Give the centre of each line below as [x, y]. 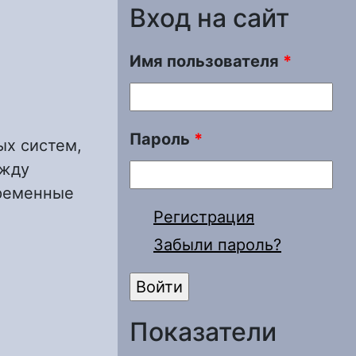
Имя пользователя [206, 61]
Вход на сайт [209, 18]
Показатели [203, 332]
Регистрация [204, 217]
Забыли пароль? [217, 245]
